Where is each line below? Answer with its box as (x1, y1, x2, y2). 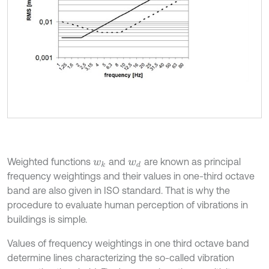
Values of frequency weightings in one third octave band (7, 237, 249, 249)
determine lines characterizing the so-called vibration (7, 252, 234, 263)
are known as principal (141, 156, 241, 167)
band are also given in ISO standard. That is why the (7, 184, 230, 196)
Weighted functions (7, 156, 93, 167)
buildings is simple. (7, 213, 87, 225)
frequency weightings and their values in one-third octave (7, 170, 255, 181)
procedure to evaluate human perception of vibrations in (7, 199, 248, 210)
